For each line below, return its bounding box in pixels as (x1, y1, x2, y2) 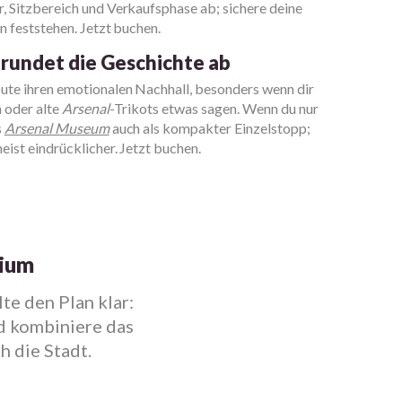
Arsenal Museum (4, 119, 109, 136)
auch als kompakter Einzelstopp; (109, 119, 310, 136)
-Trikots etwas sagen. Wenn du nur (109, 100, 319, 117)
